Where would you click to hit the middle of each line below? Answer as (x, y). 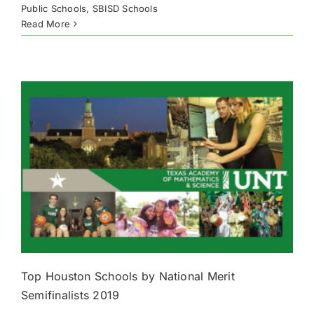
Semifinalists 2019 (70, 295)
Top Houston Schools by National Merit (128, 277)
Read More (46, 24)
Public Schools (54, 9)
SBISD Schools (125, 9)
